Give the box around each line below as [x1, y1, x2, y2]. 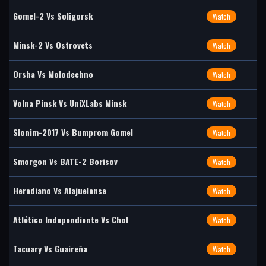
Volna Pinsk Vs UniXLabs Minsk [13, 97, 126, 109]
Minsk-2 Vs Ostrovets [13, 39, 93, 51]
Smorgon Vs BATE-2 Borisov [13, 155, 118, 167]
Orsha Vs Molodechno [13, 68, 93, 80]
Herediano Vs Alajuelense [13, 184, 106, 197]
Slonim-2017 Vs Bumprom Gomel [13, 126, 133, 138]
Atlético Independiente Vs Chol [13, 213, 128, 226]
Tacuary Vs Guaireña [13, 242, 87, 255]
